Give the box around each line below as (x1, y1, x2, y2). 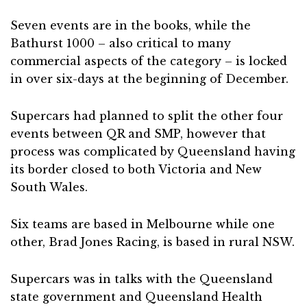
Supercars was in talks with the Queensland (10, 271, 273, 286)
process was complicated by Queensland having (10, 144, 295, 158)
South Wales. (10, 180, 88, 194)
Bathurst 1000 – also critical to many (10, 36, 231, 50)
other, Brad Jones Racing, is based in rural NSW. (10, 234, 295, 249)
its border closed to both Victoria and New (10, 162, 262, 176)
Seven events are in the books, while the (10, 18, 251, 32)
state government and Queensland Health (10, 289, 262, 304)
